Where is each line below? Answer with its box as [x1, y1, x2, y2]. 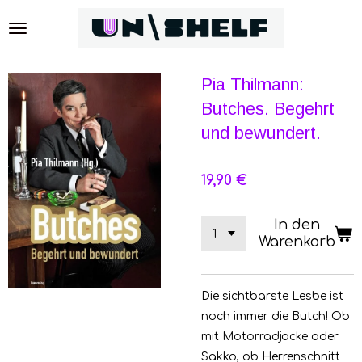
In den [273, 217, 320, 233]
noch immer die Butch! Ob [201, 310, 350, 322]
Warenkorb [258, 234, 335, 250]
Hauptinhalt [7, 31, 72, 44]
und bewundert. [201, 123, 321, 143]
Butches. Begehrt [201, 99, 335, 119]
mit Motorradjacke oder [201, 330, 339, 343]
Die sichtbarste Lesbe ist [201, 290, 343, 302]
